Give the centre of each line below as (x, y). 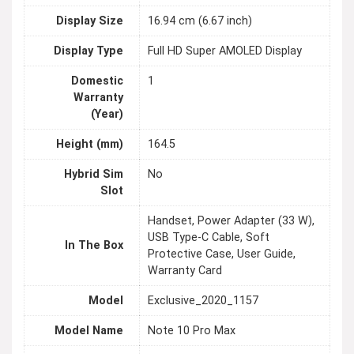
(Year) (107, 115)
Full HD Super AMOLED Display (225, 51)
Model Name (89, 331)
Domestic (97, 81)
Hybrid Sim (94, 175)
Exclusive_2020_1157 (203, 301)
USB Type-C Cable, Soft (209, 238)
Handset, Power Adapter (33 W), (231, 221)
